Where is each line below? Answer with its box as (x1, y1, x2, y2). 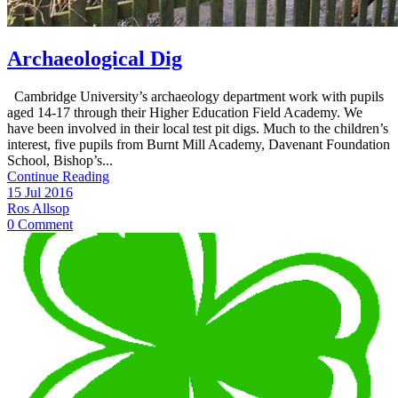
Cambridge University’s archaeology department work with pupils (7, 89, 384, 105)
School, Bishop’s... (7, 153, 113, 169)
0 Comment (7, 217, 73, 233)
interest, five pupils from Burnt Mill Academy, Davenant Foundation (7, 137, 390, 153)
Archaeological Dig (7, 47, 182, 71)
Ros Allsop (7, 201, 69, 217)
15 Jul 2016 (7, 185, 73, 201)
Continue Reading (7, 169, 109, 185)
